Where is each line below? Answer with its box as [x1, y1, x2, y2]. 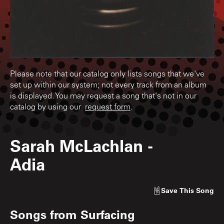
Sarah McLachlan [10, 134, 143, 156]
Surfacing [80, 206, 135, 222]
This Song [179, 185, 214, 195]
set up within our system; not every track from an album [10, 81, 206, 90]
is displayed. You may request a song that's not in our [10, 92, 196, 101]
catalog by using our [10, 103, 85, 112]
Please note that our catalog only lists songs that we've [10, 70, 204, 79]
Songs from [10, 206, 80, 222]
